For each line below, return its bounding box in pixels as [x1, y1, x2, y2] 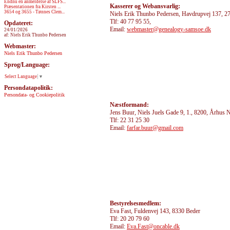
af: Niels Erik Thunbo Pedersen [4, 32, 66, 37]
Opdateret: [4, 20, 33, 27]
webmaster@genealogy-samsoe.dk [127, 26, 211, 33]
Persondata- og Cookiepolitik [4, 92, 65, 98]
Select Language [5, 74, 37, 79]
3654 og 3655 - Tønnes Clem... [4, 9, 65, 14]
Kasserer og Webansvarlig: [110, 3, 180, 10]
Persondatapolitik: [4, 84, 53, 91]
